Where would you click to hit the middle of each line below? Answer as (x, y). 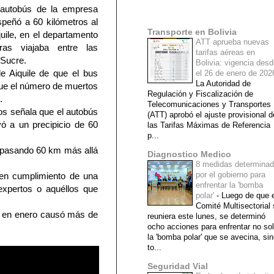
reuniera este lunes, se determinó (206, 217)
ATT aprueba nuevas (232, 42)
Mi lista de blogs (161, 13)
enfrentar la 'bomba (229, 185)
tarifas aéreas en (225, 53)
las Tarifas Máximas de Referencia (209, 125)
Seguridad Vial (178, 266)
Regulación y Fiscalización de (200, 94)
